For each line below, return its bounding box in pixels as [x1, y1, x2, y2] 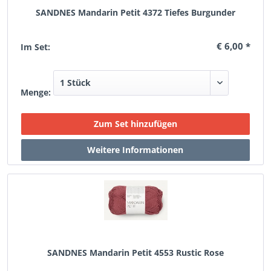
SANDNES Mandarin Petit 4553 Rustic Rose [47, 247, 224, 258]
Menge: [21, 87, 51, 98]
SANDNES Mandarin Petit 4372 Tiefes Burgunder [35, 7, 235, 18]
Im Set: [21, 41, 51, 53]
